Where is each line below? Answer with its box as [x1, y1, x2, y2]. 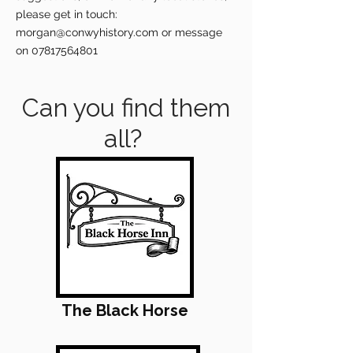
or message [158, 26, 222, 39]
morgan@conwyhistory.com [16, 26, 158, 39]
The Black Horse [61, 301, 188, 320]
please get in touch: [16, 8, 117, 20]
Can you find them [22, 93, 230, 122]
